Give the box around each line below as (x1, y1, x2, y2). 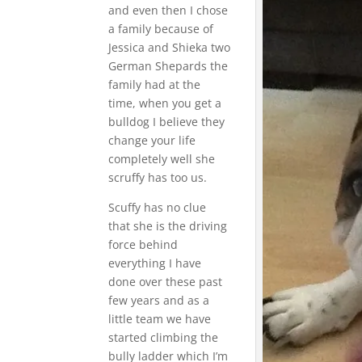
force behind (108, 236, 179, 252)
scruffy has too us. (108, 169, 208, 185)
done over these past (108, 273, 223, 289)
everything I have (108, 255, 202, 271)
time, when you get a (108, 95, 222, 111)
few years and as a (108, 292, 210, 308)
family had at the (108, 76, 201, 92)
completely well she (108, 150, 216, 166)
